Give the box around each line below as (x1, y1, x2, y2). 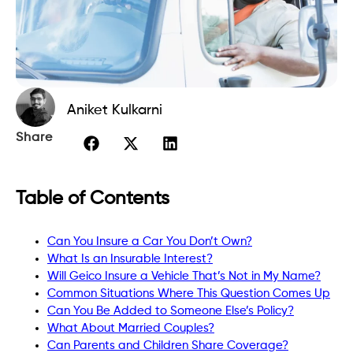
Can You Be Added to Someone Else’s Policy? (47, 304, 294, 317)
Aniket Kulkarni (67, 102, 162, 117)
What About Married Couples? (47, 321, 214, 334)
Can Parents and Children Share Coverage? (47, 339, 288, 351)
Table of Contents (16, 188, 169, 208)
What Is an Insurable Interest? (47, 252, 213, 265)
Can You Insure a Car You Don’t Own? (47, 235, 252, 247)
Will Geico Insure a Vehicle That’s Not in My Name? (47, 269, 321, 282)
